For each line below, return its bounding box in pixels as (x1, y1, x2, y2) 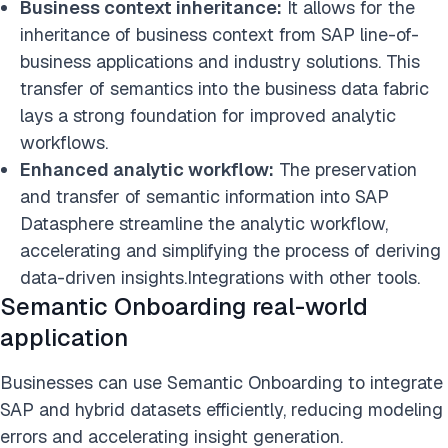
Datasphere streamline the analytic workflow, (20, 211, 388, 235)
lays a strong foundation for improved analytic (20, 103, 396, 127)
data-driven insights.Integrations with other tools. (20, 265, 420, 289)
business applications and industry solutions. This (20, 49, 420, 73)
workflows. (20, 130, 108, 154)
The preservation (274, 157, 417, 181)
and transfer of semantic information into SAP (20, 184, 389, 208)
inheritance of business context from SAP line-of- (20, 22, 419, 46)
